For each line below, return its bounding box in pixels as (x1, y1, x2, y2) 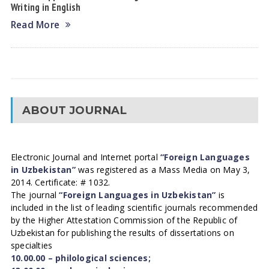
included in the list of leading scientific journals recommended (10, 202, 258, 213)
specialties (10, 240, 53, 251)
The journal (10, 189, 59, 201)
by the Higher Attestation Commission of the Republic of (10, 214, 238, 226)
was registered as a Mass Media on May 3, (75, 164, 250, 175)
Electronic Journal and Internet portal (10, 151, 161, 163)
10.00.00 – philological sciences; (10, 252, 151, 264)
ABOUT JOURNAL (22, 103, 127, 117)
